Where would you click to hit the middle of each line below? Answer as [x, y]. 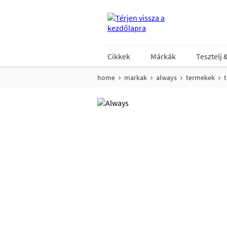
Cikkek [119, 56]
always [166, 78]
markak [136, 78]
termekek [200, 78]
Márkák [163, 56]
